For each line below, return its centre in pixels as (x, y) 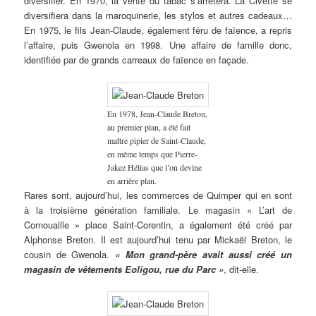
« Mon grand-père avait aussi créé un (203, 254)
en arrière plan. (132, 180)
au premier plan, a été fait (149, 127)
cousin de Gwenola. (70, 254)
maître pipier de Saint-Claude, (157, 140)
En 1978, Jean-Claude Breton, (157, 113)
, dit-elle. (242, 269)
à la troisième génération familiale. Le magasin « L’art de (158, 209)
